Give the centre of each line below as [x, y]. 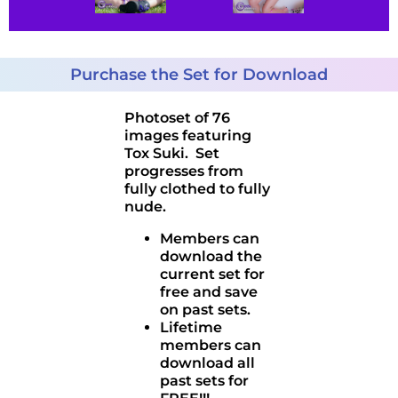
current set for [212, 274]
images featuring [188, 135]
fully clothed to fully [197, 188]
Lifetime [191, 327]
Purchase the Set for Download [199, 74]
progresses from [184, 171]
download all [207, 362]
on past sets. [205, 309]
